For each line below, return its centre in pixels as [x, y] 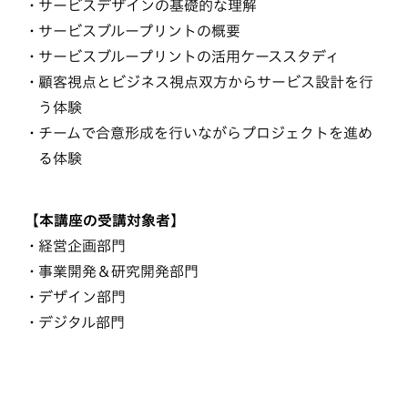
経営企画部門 [82, 246]
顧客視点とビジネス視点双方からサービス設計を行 [205, 82]
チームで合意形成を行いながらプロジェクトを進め [205, 133]
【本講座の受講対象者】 [104, 221]
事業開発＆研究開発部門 [118, 272]
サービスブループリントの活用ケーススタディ [189, 57]
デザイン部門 [82, 297]
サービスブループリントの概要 [139, 31]
